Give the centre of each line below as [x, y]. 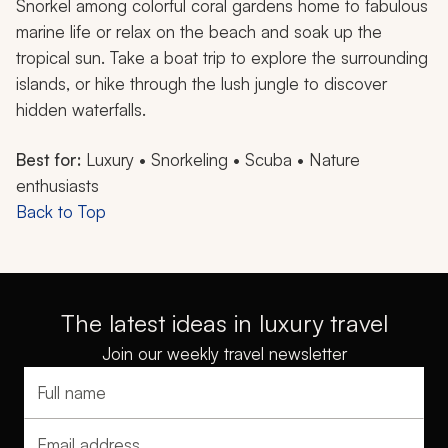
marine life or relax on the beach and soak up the [199, 31]
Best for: [48, 159]
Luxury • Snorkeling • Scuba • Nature [220, 159]
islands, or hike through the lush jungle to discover [201, 83]
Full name [69, 402]
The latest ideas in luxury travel [224, 322]
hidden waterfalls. [81, 109]
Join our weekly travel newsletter [224, 353]
